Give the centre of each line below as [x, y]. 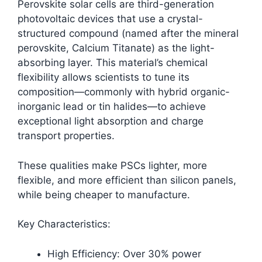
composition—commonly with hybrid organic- [124, 92]
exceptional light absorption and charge [111, 121]
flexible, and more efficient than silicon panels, [127, 180]
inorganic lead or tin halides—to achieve [112, 107]
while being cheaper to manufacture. [104, 194]
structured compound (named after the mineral [128, 34]
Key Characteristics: [64, 224]
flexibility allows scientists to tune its [104, 77]
